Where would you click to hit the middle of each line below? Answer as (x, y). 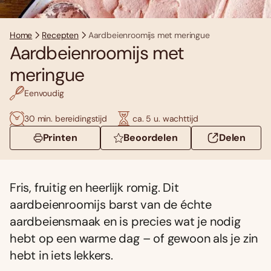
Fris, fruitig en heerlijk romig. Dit (94, 188)
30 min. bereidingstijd (66, 118)
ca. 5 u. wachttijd (165, 118)
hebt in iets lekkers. (61, 256)
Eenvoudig (44, 93)
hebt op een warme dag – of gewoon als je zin (134, 239)
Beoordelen (151, 138)
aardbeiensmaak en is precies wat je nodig (125, 222)
